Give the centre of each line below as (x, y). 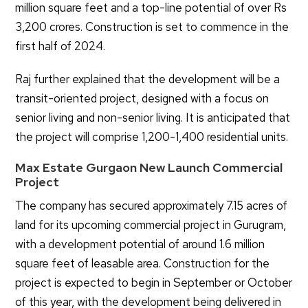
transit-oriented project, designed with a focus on (142, 99)
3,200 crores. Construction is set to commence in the (152, 27)
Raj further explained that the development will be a (148, 79)
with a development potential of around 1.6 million (140, 244)
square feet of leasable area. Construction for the (143, 264)
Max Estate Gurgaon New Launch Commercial (149, 168)
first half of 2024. (60, 46)
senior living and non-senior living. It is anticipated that (153, 118)
